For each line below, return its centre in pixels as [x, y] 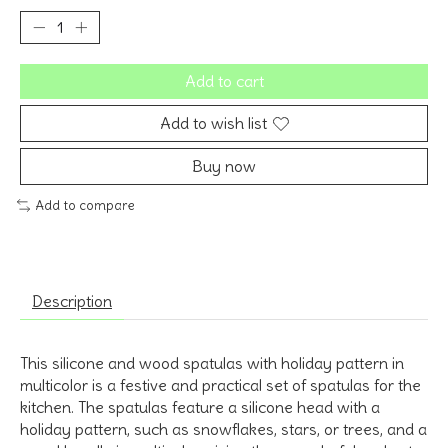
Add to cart [224, 81]
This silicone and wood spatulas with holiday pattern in [212, 362]
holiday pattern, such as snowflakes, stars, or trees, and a [223, 428]
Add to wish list [213, 123]
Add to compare [84, 206]
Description [72, 300]
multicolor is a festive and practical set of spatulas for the [220, 384]
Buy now [224, 166]
